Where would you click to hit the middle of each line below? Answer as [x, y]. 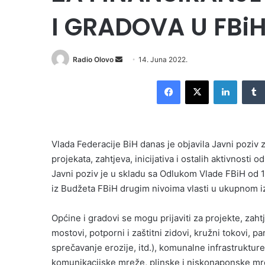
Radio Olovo [93, 59]
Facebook [198, 80]
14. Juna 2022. [163, 59]
